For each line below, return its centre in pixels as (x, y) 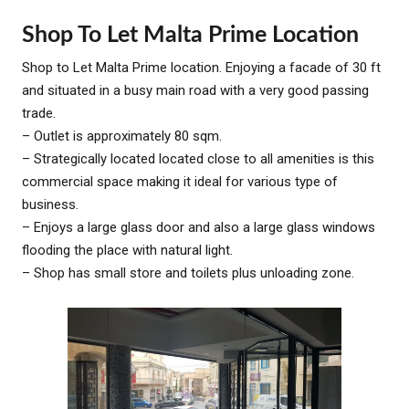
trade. (39, 113)
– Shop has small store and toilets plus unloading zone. (188, 273)
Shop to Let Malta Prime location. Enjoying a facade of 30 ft (201, 67)
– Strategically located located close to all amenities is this (198, 158)
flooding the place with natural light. (127, 250)
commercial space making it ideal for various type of (180, 181)
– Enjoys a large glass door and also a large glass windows (199, 227)
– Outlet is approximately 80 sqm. (122, 136)
